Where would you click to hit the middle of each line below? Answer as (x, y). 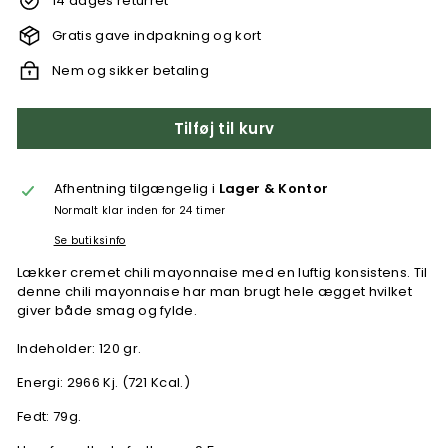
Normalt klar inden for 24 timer (139, 210)
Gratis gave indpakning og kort (157, 35)
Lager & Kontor (273, 188)
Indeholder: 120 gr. (79, 348)
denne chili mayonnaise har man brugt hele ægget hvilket (214, 291)
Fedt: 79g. (49, 416)
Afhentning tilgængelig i (136, 188)
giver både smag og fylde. (109, 310)
